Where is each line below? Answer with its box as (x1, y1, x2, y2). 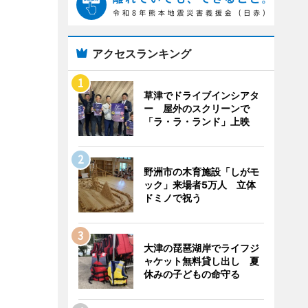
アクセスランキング (91, 47, 191, 60)
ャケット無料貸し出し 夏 (143, 255, 259, 267)
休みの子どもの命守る (143, 268, 240, 280)
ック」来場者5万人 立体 (143, 179, 256, 190)
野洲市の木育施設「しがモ (143, 166, 259, 177)
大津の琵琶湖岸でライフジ (143, 242, 259, 254)
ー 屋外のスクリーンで (143, 102, 250, 114)
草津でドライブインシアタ (143, 89, 259, 101)
